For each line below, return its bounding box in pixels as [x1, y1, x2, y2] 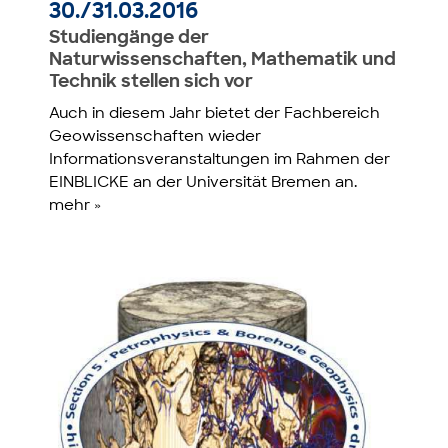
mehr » [49, 198, 102, 214]
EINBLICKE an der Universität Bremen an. [49, 175, 358, 191]
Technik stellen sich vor [49, 72, 254, 92]
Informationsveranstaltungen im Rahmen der [49, 152, 391, 168]
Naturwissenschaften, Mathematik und [49, 50, 397, 70]
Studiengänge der [49, 28, 210, 48]
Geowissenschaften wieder [49, 129, 262, 145]
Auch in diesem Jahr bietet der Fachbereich [49, 106, 381, 122]
